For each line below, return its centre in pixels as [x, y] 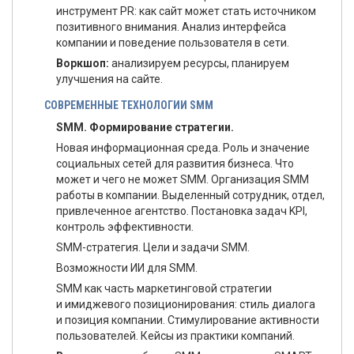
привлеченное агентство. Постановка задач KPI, [182, 211]
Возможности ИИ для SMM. [127, 268]
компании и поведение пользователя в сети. [173, 43]
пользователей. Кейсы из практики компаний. [175, 336]
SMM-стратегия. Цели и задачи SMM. [153, 247]
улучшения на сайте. [109, 79]
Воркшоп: [83, 63]
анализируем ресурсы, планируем [199, 63]
